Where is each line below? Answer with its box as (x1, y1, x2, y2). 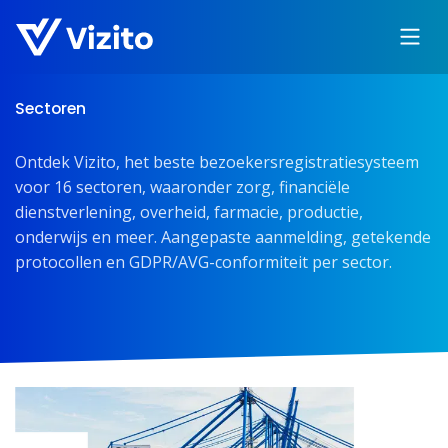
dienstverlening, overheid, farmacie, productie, (15, 201, 363, 223)
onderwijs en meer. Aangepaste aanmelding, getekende (15, 226, 431, 248)
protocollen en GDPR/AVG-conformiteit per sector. (15, 251, 392, 273)
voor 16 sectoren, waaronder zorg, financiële (15, 176, 350, 198)
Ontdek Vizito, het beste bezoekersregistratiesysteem (15, 151, 419, 173)
